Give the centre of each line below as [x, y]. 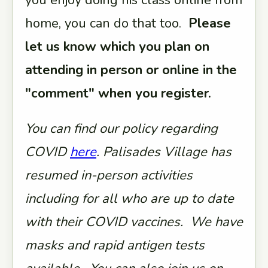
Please [210, 23]
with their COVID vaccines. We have [134, 222]
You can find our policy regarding [121, 129]
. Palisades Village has [164, 152]
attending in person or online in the [131, 70]
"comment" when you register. [118, 93]
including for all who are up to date [130, 199]
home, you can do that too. [107, 23]
